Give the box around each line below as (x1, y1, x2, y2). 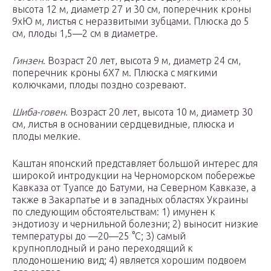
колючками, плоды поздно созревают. (12, 79, 186, 91)
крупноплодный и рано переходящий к (12, 243, 193, 254)
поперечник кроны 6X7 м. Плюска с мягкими (12, 67, 217, 79)
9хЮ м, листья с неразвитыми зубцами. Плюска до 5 (12, 16, 249, 27)
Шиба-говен (12, 106, 65, 118)
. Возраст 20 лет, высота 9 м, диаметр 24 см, (43, 55, 241, 67)
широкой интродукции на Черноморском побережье (12, 170, 255, 181)
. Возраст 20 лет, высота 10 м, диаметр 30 (65, 106, 253, 118)
